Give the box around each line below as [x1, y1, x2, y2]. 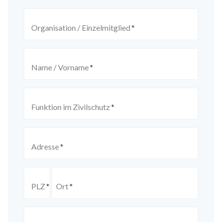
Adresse [31, 142, 59, 152]
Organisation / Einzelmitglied [31, 23, 130, 33]
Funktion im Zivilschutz [31, 102, 110, 112]
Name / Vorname [31, 62, 89, 72]
